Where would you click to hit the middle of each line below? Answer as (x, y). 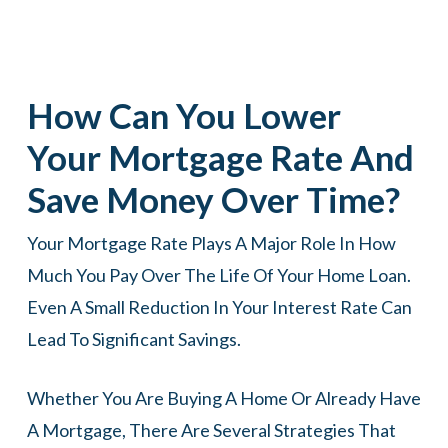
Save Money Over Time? (213, 199)
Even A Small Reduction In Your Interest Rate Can (219, 307)
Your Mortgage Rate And (220, 157)
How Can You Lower (183, 115)
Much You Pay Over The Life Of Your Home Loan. (218, 275)
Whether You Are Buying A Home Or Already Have (223, 398)
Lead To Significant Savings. (133, 339)
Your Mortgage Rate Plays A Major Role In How (211, 243)
